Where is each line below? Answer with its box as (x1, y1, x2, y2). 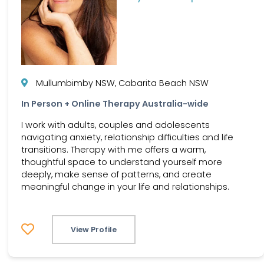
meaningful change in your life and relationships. (21, 180, 229, 193)
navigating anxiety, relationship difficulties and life (21, 131, 233, 143)
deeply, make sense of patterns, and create (21, 168, 212, 180)
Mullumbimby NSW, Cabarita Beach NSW (36, 77, 209, 89)
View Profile (71, 224, 117, 235)
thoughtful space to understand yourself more (21, 156, 222, 168)
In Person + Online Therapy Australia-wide (21, 98, 209, 110)
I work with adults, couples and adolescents (21, 118, 210, 131)
